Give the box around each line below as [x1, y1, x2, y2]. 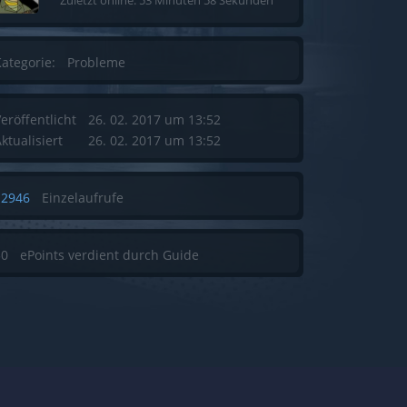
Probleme [67, 54, 125, 72]
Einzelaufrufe [42, 189, 124, 207]
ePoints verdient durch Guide [20, 246, 199, 264]
